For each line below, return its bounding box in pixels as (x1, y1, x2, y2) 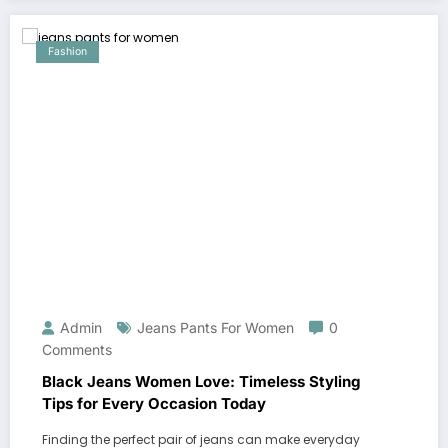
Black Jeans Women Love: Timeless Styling (42, 371, 360, 391)
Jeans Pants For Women (137, 318, 294, 336)
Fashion (48, 44, 87, 58)
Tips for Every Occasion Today (42, 393, 266, 413)
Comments (42, 340, 112, 358)
